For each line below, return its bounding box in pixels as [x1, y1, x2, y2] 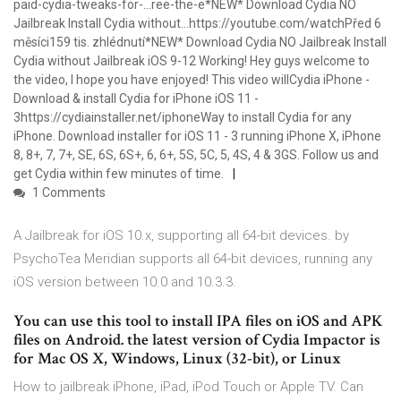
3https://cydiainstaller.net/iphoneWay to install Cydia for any [13, 110, 352, 125]
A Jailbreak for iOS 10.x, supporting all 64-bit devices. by [13, 227, 349, 244]
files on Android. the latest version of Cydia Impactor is [13, 329, 380, 351]
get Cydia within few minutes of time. [13, 166, 224, 182]
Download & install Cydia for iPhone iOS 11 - [13, 91, 259, 107]
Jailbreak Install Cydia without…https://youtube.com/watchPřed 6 [13, 16, 381, 31]
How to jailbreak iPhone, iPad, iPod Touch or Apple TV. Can [13, 379, 363, 396]
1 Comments [30, 185, 106, 200]
